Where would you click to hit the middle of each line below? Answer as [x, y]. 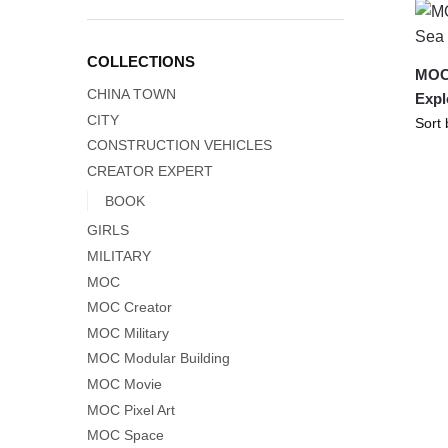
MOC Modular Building [158, 358]
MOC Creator [129, 307]
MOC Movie [124, 384]
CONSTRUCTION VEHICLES [179, 145]
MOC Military [128, 332]
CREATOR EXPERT [150, 170]
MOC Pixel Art [131, 409]
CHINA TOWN [131, 94]
